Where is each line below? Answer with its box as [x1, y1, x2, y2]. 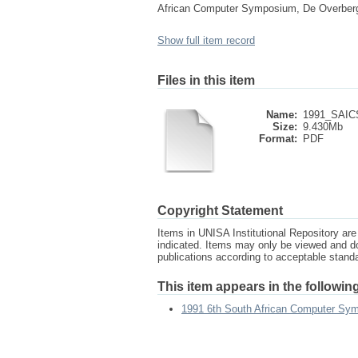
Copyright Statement [157, 204, 283, 217]
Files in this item [157, 74, 255, 87]
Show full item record [157, 34, 255, 46]
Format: [259, 133, 297, 145]
